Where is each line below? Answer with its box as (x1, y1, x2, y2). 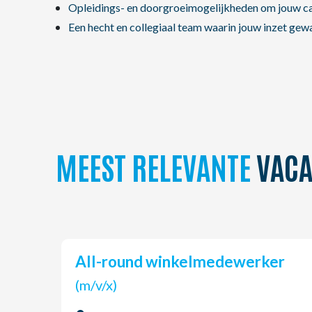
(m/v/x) (95, 276, 117, 293)
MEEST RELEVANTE (56, 146, 251, 186)
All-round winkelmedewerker (86, 252, 285, 271)
